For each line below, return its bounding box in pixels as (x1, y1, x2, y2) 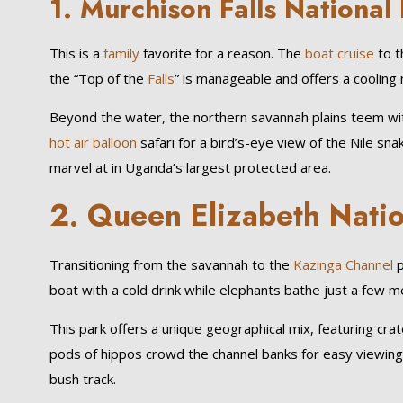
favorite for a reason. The (139, 44, 301, 62)
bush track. (49, 370, 116, 388)
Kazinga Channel (289, 255, 393, 273)
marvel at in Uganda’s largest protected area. (49, 158, 331, 176)
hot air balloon (49, 133, 137, 151)
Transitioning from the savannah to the (49, 255, 290, 273)
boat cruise (300, 44, 374, 62)
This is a (49, 44, 103, 62)
